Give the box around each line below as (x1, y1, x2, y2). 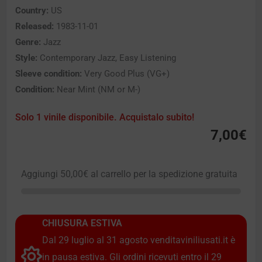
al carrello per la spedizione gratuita (88, 168, 237, 180)
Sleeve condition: (15, 68, 82, 79)
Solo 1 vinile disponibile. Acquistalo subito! (15, 112, 194, 123)
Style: (15, 52, 37, 63)
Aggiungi (21, 168, 60, 180)
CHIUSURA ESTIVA (42, 217, 122, 229)
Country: (15, 5, 49, 16)
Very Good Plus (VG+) (82, 68, 170, 79)
